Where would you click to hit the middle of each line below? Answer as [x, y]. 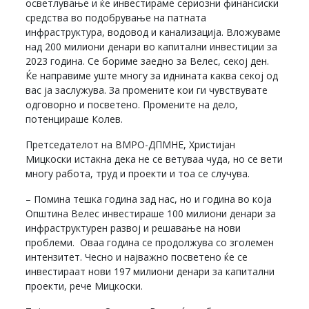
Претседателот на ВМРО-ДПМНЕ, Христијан [131, 145]
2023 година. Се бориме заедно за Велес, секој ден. [148, 61]
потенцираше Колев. [74, 119]
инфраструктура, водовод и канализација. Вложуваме [153, 32]
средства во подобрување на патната [116, 18]
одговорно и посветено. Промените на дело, [132, 105]
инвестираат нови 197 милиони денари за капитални [150, 272]
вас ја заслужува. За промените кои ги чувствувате [147, 90]
